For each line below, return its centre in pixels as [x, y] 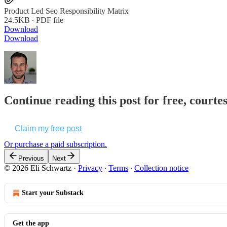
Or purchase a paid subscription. [55, 144]
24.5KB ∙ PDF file [34, 20]
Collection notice [161, 168]
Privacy [90, 168]
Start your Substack [53, 193]
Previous [31, 158]
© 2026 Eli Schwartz [38, 168]
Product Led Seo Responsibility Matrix [66, 11]
